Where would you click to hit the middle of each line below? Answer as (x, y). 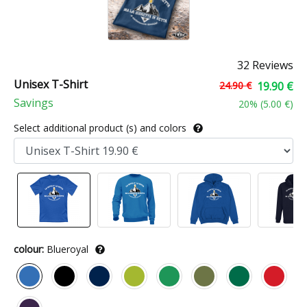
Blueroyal (67, 249)
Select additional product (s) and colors (101, 128)
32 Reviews (265, 65)
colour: (29, 249)
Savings (34, 103)
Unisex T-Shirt (51, 84)
